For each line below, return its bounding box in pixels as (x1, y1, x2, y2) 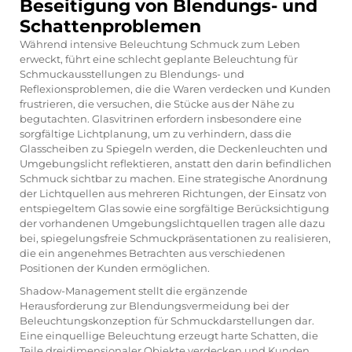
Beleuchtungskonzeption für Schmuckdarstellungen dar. (20, 313, 314, 327)
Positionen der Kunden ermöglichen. (20, 261, 210, 274)
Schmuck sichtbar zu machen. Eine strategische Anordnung (20, 171, 328, 185)
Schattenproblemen (20, 15, 201, 37)
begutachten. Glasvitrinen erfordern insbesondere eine (20, 112, 302, 125)
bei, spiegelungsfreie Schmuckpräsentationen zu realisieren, (20, 231, 331, 244)
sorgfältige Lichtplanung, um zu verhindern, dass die (20, 126, 291, 140)
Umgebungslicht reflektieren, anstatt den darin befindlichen (20, 156, 332, 170)
